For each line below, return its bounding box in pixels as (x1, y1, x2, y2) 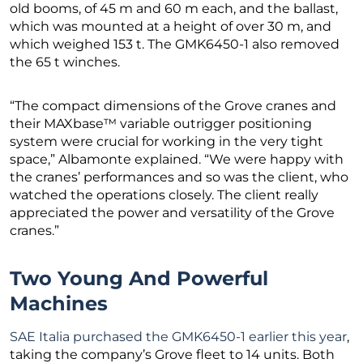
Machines (10, 291, 108, 315)
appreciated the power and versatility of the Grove (10, 204, 335, 220)
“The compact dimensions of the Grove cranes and (10, 97, 336, 113)
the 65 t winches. (10, 53, 120, 70)
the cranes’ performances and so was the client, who (10, 169, 348, 185)
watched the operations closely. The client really (10, 186, 318, 203)
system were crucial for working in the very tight (10, 133, 323, 149)
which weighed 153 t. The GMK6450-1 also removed (10, 36, 340, 52)
